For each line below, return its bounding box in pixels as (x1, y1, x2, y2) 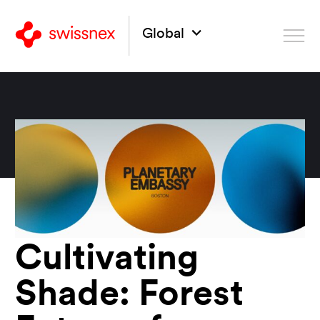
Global (141, 27, 188, 42)
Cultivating (15, 242, 199, 279)
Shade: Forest (15, 278, 244, 315)
